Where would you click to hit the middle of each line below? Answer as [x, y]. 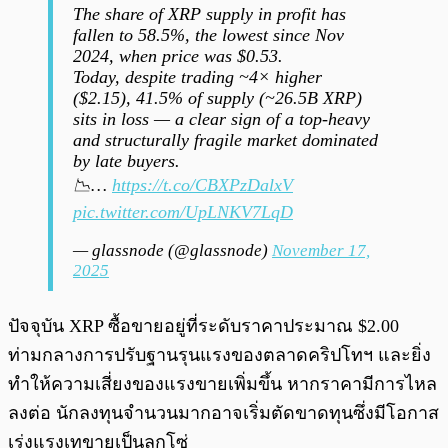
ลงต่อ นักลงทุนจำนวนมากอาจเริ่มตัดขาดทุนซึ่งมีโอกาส [223, 413]
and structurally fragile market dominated [225, 140]
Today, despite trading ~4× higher [197, 77]
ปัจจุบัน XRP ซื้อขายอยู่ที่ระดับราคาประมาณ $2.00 [203, 326]
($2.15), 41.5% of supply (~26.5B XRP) [217, 98]
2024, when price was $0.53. [178, 56]
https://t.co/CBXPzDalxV [202, 185]
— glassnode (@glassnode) [172, 251]
